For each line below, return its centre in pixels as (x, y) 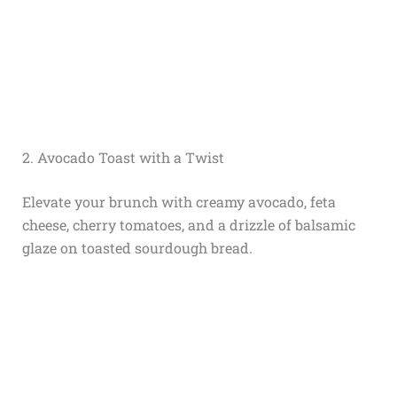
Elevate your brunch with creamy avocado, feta (179, 202)
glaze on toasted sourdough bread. (137, 248)
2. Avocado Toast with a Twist (123, 158)
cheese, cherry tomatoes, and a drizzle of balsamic (188, 225)
